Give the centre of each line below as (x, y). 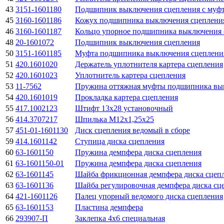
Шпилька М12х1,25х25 (114, 119)
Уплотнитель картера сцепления (130, 75)
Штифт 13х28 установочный (124, 108)
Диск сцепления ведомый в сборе (132, 130)
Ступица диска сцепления (120, 141)
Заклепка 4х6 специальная (120, 218)
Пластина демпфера (109, 207)
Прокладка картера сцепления (126, 97)
